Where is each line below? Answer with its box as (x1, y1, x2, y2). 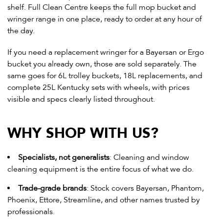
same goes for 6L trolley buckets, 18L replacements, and (7, 71, 202, 81)
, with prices (148, 83, 190, 93)
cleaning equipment (7, 164, 78, 175)
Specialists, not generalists (18, 153, 109, 163)
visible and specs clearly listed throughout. (7, 94, 155, 105)
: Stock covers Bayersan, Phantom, (87, 183, 204, 194)
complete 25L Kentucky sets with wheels (7, 83, 148, 93)
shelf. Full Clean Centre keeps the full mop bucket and (7, 2, 196, 13)
